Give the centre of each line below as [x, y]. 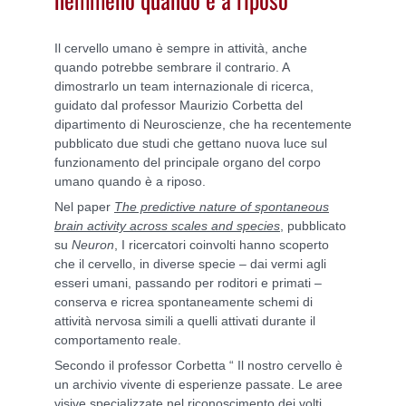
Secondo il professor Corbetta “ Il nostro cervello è [198, 366]
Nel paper [84, 207]
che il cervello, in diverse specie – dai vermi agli [190, 264]
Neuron [93, 245]
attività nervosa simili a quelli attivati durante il [185, 321]
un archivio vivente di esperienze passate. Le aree [198, 385]
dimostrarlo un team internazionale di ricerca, [184, 87]
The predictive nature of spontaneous [222, 207]
